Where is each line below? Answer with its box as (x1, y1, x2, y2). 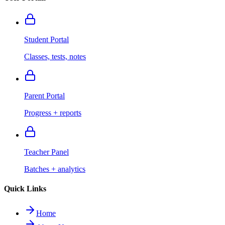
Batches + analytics (24, 164, 85, 173)
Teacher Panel (24, 147, 69, 156)
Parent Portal (24, 91, 65, 100)
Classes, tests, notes (24, 52, 86, 61)
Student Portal (24, 35, 69, 44)
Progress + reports (24, 108, 81, 117)
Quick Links (4, 184, 46, 193)
